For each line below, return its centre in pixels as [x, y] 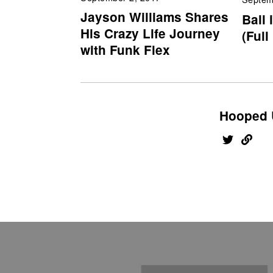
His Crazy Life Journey [150, 34]
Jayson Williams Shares [154, 17]
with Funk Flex [125, 50]
